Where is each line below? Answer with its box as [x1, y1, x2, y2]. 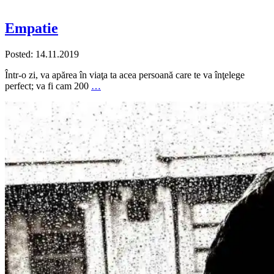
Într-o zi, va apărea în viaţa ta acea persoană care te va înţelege [5, 70, 245, 81]
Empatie [5, 20, 58, 37]
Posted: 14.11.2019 [5, 49, 79, 60]
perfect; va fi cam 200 [5, 81, 91, 92]
